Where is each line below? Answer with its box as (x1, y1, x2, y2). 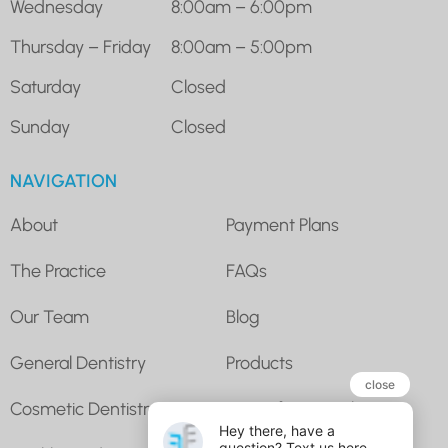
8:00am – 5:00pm (171, 35, 312, 58)
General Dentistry (10, 351, 146, 374)
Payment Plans (225, 213, 339, 236)
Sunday (10, 115, 70, 138)
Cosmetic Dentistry (10, 397, 158, 420)
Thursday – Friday (10, 35, 151, 58)
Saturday (10, 75, 81, 98)
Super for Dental (225, 397, 354, 420)
